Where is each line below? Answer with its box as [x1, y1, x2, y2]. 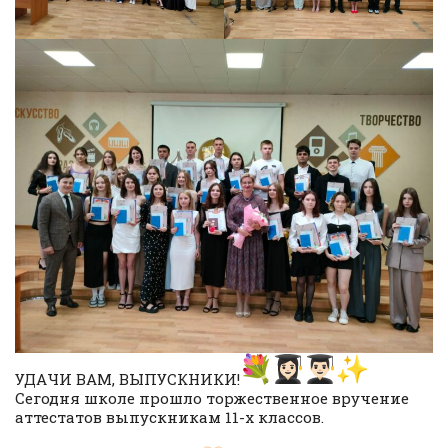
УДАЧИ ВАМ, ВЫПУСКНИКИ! [15, 368, 240, 389]
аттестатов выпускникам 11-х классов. [15, 406, 324, 427]
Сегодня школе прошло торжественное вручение [15, 387, 409, 408]
